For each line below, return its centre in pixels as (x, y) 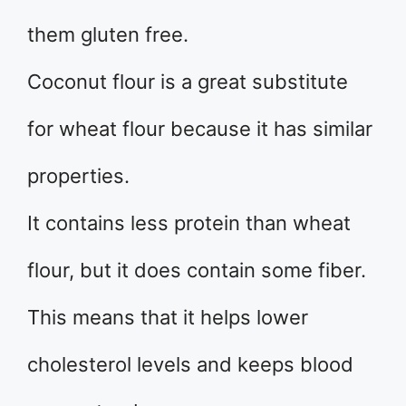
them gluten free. (108, 34)
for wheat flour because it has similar (200, 129)
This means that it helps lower (168, 317)
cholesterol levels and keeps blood (190, 364)
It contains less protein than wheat (189, 223)
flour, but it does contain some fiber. (197, 270)
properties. (78, 176)
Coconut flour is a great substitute (188, 82)
